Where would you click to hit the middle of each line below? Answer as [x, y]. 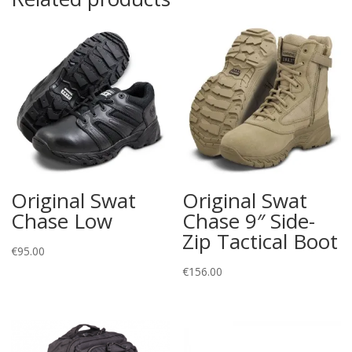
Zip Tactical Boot [260, 241]
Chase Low [62, 220]
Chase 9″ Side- [249, 220]
